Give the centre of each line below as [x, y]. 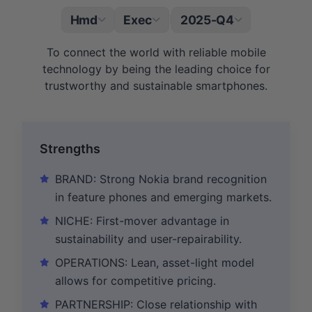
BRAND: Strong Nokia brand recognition [161, 179]
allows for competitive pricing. [135, 280]
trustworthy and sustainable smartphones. [156, 85]
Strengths [70, 148]
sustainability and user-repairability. [148, 239]
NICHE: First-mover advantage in [142, 220]
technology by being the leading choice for [156, 69]
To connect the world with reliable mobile [156, 52]
